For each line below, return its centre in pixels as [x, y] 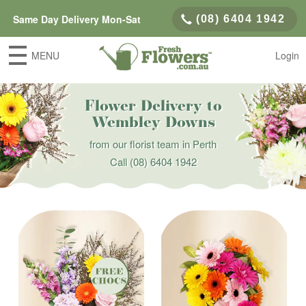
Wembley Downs [153, 123]
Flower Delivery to [153, 107]
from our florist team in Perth [153, 144]
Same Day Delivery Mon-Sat [76, 19]
